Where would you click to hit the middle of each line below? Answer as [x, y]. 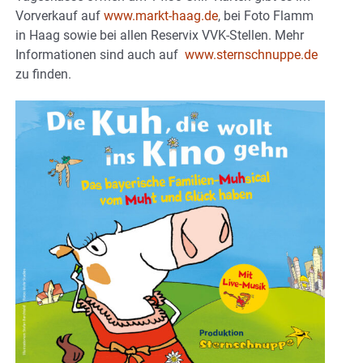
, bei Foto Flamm [266, 15]
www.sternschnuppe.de [251, 54]
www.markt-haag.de [161, 15]
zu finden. [43, 74]
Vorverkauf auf [60, 15]
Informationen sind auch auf [100, 54]
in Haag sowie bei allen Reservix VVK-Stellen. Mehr [160, 35]
